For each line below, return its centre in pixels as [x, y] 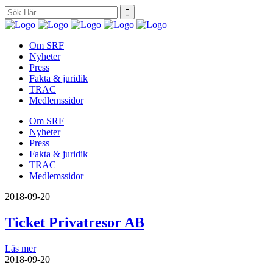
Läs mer [20, 248]
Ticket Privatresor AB [75, 222]
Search [17, 9]
